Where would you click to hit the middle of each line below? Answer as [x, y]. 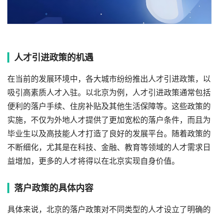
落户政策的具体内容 [54, 188]
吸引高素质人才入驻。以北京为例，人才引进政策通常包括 [109, 93]
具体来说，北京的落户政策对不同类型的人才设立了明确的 [109, 210]
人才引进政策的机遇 [54, 58]
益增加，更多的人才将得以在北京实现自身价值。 [93, 161]
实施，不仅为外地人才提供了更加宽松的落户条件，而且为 [109, 120]
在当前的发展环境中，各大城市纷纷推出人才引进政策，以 [109, 79]
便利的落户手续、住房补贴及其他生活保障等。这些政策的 [109, 107]
